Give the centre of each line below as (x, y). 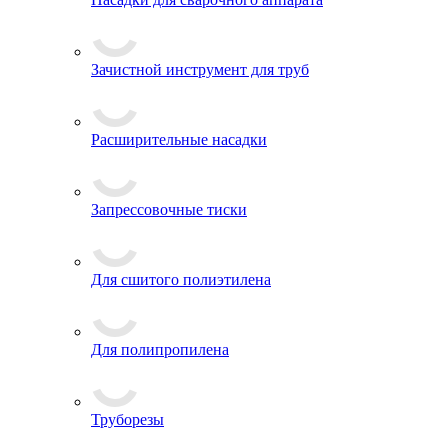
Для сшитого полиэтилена (181, 279)
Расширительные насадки (179, 139)
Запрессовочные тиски (169, 209)
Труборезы (127, 419)
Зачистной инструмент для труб (200, 69)
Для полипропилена (160, 349)
